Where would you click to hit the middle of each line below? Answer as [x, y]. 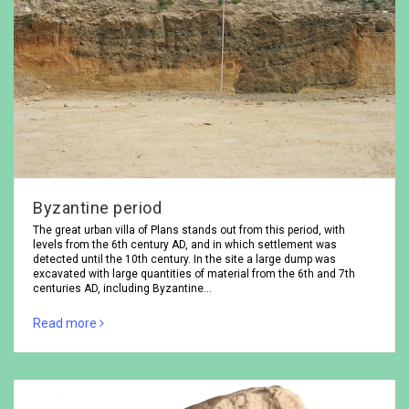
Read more [66, 323]
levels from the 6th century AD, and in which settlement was [185, 244]
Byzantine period [97, 207]
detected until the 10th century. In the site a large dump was [184, 259]
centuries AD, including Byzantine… [122, 288]
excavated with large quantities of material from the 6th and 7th [194, 273]
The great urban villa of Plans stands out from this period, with [189, 230]
